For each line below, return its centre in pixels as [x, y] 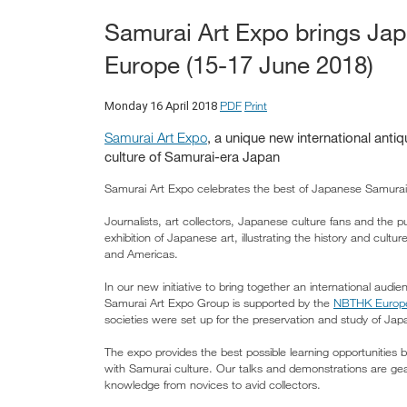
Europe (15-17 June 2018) [239, 65]
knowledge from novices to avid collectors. [213, 385]
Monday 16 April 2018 [161, 105]
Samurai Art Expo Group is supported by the [219, 303]
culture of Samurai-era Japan [192, 157]
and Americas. [141, 254]
